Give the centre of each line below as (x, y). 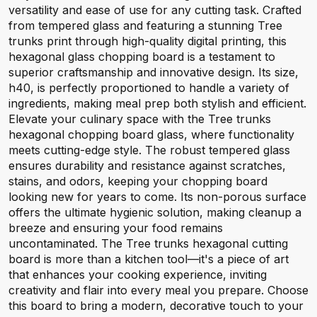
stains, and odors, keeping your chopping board (138, 181)
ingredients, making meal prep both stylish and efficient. (157, 103)
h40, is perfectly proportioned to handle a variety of (149, 88)
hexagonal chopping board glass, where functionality (151, 134)
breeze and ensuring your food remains (116, 228)
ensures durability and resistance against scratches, (147, 166)
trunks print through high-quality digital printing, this (148, 41)
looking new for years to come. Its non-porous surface (157, 197)
